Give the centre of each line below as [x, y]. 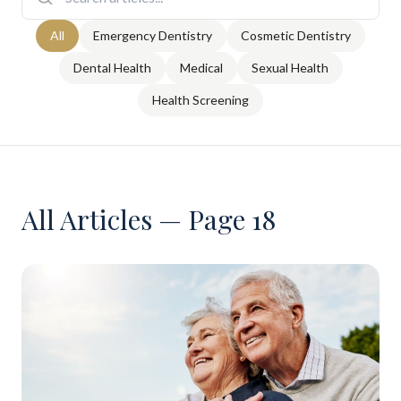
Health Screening [200, 100]
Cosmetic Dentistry [296, 35]
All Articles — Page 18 [149, 219]
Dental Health [112, 68]
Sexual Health [290, 68]
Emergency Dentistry [153, 35]
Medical [201, 68]
